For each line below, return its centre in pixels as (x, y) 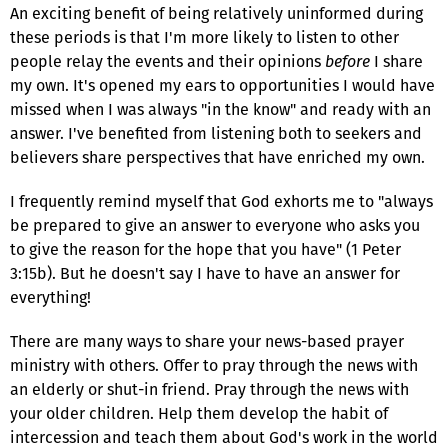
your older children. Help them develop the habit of (199, 413)
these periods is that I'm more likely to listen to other (204, 37)
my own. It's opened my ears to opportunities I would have (222, 85)
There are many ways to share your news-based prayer (207, 341)
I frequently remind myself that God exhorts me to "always (221, 201)
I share (396, 61)
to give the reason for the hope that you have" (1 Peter (205, 249)
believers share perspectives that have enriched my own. (217, 157)
